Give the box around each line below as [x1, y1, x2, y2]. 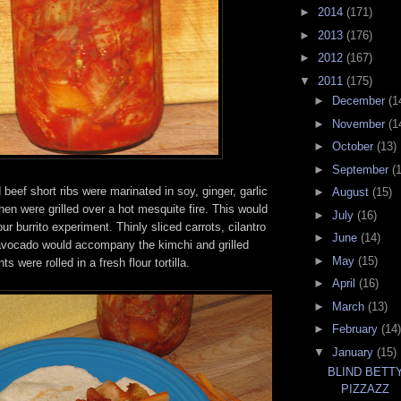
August [331, 185, 372, 200]
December [331, 94, 388, 108]
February [331, 322, 381, 337]
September [331, 162, 392, 176]
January [331, 345, 377, 359]
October [331, 140, 377, 154]
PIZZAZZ [341, 381, 390, 396]
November [331, 116, 388, 131]
